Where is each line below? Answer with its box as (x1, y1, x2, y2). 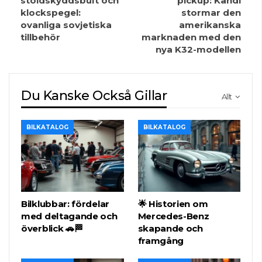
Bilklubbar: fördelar (21, 198, 109, 209)
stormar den (181, 7, 241, 19)
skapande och (137, 222, 203, 234)
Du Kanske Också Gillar (21, 88, 167, 104)
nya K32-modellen (156, 44, 241, 56)
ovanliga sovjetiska (20, 19, 112, 31)
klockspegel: (20, 7, 81, 19)
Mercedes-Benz (137, 210, 209, 222)
